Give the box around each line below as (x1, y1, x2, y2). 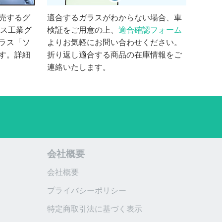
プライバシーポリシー (47, 184, 127, 196)
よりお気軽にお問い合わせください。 (47, 36, 182, 48)
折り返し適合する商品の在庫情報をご (47, 49, 182, 60)
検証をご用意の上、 (47, 24, 119, 35)
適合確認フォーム (118, 24, 182, 35)
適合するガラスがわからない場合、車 (47, 11, 182, 23)
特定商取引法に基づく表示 (47, 203, 143, 214)
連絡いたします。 (47, 61, 111, 72)
